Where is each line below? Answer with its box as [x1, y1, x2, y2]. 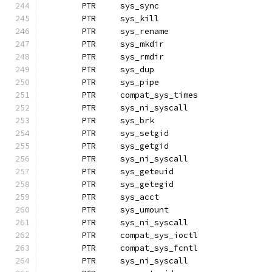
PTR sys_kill [120, 13, 159, 24]
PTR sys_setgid [120, 128, 169, 138]
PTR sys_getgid [120, 141, 169, 151]
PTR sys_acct [120, 192, 159, 202]
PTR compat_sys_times [120, 90, 198, 100]
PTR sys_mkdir [120, 39, 164, 49]
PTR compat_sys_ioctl [120, 230, 198, 240]
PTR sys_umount [120, 205, 169, 215]
